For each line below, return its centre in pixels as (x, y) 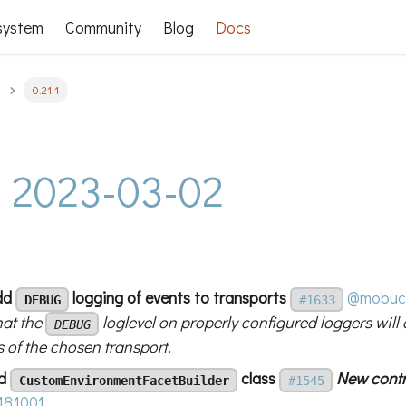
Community (104, 27)
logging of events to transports (178, 297)
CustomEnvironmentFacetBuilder (124, 380)
